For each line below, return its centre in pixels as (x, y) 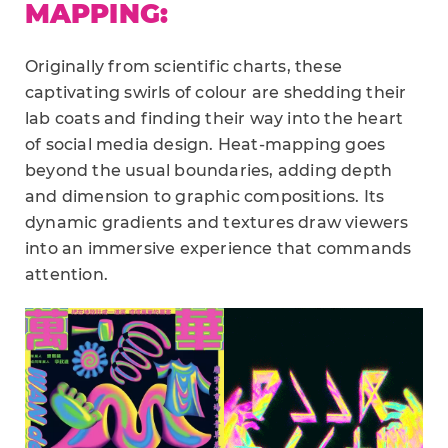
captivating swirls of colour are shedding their (216, 92)
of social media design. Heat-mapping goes (205, 144)
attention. (66, 274)
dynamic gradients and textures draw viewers (217, 222)
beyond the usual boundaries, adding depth (209, 170)
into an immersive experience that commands (218, 248)
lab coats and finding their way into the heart (214, 118)
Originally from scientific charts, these (184, 66)
